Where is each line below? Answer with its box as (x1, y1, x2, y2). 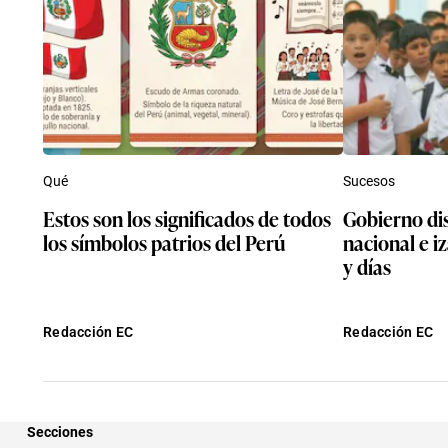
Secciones (27, 423, 93, 440)
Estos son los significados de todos (43, 202, 331, 233)
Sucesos (343, 172, 395, 189)
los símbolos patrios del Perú (43, 226, 285, 257)
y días (343, 250, 391, 281)
